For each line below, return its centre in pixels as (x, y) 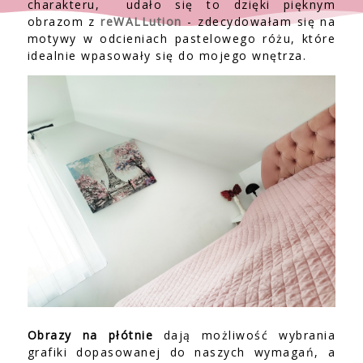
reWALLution (141, 21)
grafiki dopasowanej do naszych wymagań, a (181, 352)
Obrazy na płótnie (90, 335)
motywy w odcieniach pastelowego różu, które (181, 38)
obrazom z (64, 21)
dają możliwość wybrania (245, 335)
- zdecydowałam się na (259, 21)
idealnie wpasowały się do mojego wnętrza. (169, 56)
